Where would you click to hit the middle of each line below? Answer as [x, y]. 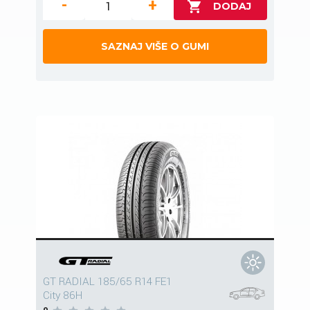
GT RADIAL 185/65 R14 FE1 [107, 282]
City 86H [63, 296]
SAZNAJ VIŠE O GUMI [155, 47]
